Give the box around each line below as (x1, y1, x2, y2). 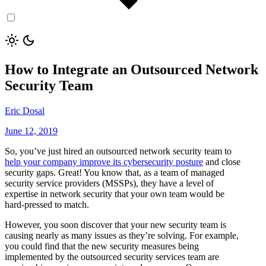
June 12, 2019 (5, 125, 58, 136)
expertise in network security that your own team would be (5, 188, 224, 199)
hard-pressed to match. (5, 199, 89, 210)
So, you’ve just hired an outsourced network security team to (5, 145, 232, 156)
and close (203, 156, 240, 167)
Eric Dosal (5, 105, 45, 116)
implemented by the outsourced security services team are (5, 251, 219, 262)
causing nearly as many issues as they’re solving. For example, (5, 230, 239, 240)
